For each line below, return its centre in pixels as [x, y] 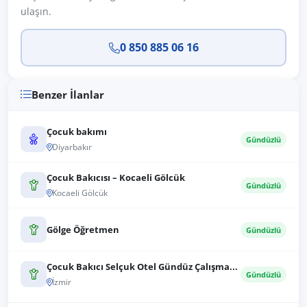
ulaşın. [36, 11]
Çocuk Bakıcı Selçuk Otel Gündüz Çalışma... [142, 267]
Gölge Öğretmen [83, 229]
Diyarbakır [72, 147]
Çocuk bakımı [77, 132]
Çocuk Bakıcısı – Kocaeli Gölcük [116, 177]
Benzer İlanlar [68, 95]
